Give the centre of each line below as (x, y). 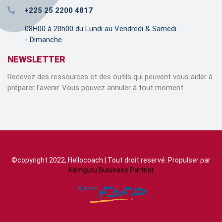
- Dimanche (43, 39)
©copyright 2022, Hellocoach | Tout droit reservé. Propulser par (111, 160)
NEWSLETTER (36, 59)
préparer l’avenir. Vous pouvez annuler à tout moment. (96, 87)
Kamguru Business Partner (111, 170)
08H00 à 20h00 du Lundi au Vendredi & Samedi (101, 28)
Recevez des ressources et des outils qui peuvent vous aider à (110, 77)
